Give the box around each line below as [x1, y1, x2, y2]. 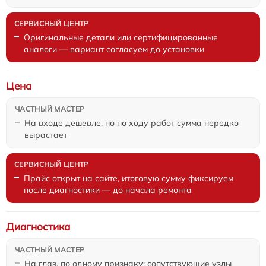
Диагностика [6, 220, 70, 233]
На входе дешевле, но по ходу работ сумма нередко [24, 117, 239, 128]
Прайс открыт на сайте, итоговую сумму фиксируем [24, 172, 233, 183]
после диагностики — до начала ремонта [24, 184, 192, 195]
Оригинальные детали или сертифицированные [24, 31, 218, 43]
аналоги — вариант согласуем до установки [24, 43, 204, 55]
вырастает [24, 129, 67, 140]
